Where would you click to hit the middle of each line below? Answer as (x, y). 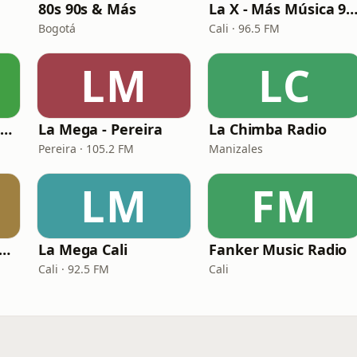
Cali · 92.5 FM (74, 269)
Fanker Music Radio (278, 249)
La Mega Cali (83, 249)
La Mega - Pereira (100, 129)
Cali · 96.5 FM (244, 28)
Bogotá (57, 28)
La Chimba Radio (268, 129)
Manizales (236, 149)
